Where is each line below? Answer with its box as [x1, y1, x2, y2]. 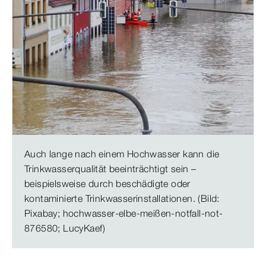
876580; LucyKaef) [24, 222, 106, 234]
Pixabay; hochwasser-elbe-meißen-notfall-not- [24, 207, 223, 219]
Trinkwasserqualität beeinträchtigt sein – [24, 163, 197, 175]
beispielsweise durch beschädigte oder [24, 178, 191, 189]
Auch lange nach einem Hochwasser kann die [24, 148, 220, 160]
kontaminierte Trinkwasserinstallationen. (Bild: [24, 192, 220, 204]
